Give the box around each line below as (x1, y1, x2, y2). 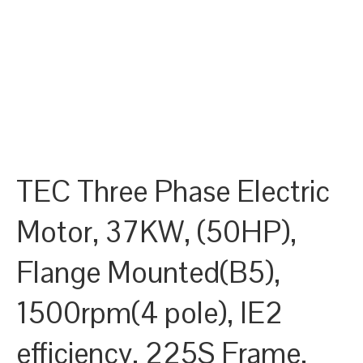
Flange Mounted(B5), (16, 254, 280, 293)
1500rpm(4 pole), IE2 (16, 294, 283, 333)
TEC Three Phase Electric (16, 173, 330, 211)
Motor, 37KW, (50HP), (16, 213, 297, 252)
